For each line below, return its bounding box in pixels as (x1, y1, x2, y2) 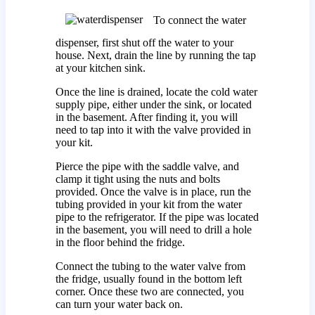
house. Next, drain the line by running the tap (55, 49, 256, 61)
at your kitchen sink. (55, 61, 146, 74)
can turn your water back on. (55, 297, 183, 310)
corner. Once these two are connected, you (55, 285, 244, 297)
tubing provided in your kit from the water (55, 198, 242, 210)
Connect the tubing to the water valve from (55, 259, 245, 272)
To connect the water (153, 13, 246, 26)
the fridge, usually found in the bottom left (55, 272, 242, 285)
